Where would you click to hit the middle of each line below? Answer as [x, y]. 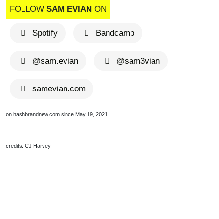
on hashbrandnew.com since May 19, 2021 [57, 114]
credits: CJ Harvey [28, 146]
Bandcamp [115, 33]
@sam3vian [138, 61]
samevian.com [59, 89]
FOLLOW [28, 9]
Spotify [45, 33]
